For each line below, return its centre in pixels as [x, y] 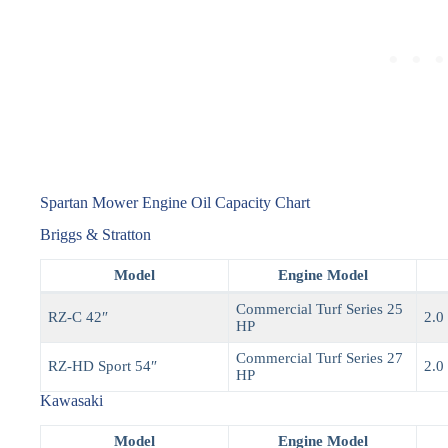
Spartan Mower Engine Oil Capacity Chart [175, 202]
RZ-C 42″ [78, 317]
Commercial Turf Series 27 [320, 358]
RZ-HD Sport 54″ [103, 366]
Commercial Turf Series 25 [320, 309]
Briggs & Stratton [95, 235]
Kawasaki [71, 401]
